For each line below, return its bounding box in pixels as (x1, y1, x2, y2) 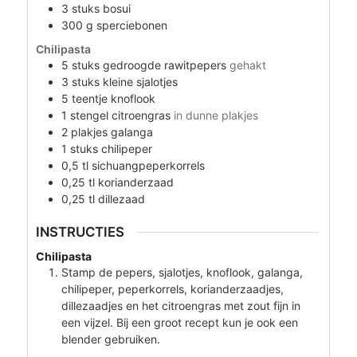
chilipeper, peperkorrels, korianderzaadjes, (61, 281, 284, 296)
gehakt (229, 58, 266, 73)
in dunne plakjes (173, 108, 258, 123)
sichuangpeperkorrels (91, 159, 205, 173)
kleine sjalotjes (102, 75, 178, 89)
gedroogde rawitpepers (102, 58, 226, 73)
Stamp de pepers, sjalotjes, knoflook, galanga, (61, 265, 303, 279)
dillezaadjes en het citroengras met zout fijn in (61, 298, 300, 312)
